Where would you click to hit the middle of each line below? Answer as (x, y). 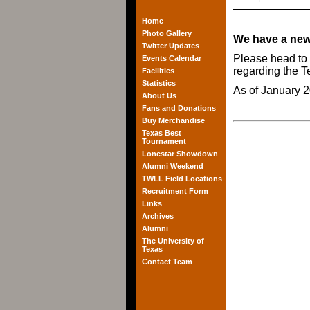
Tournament (164, 141)
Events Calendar (172, 58)
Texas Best (162, 133)
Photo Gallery (167, 33)
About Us (159, 95)
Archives (158, 216)
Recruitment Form (175, 191)
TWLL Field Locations (182, 179)
